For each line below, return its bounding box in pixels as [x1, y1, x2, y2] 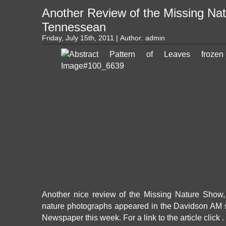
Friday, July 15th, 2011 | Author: [42, 34, 145, 42]
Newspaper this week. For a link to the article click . [42, 213, 224, 222]
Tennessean [42, 20, 106, 34]
